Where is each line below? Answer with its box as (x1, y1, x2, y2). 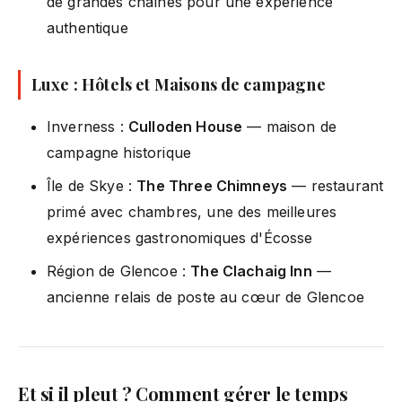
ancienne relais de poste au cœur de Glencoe (47, 287, 364, 306)
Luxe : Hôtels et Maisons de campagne (31, 73, 326, 95)
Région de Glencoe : (47, 261, 191, 280)
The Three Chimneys (136, 176, 288, 195)
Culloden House (127, 117, 243, 135)
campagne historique (47, 143, 192, 162)
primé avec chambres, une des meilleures (47, 202, 337, 221)
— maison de (242, 117, 337, 135)
